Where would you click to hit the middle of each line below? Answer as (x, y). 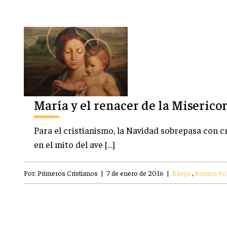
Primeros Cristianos (68, 173)
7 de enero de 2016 (135, 173)
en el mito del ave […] (74, 144)
